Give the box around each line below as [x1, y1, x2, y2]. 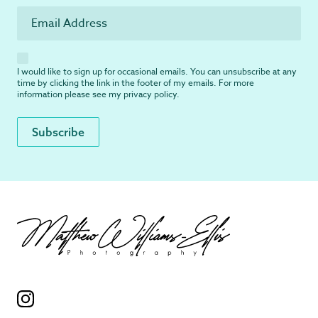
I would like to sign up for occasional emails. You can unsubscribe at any [17, 65, 297, 78]
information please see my [17, 88, 124, 101]
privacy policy [124, 88, 177, 101]
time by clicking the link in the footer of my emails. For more [17, 77, 254, 89]
